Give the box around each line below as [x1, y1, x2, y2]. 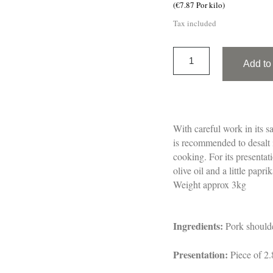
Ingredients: [173, 219, 223, 233]
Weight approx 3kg [173, 178, 246, 191]
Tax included [173, 18, 216, 29]
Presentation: [173, 247, 228, 262]
